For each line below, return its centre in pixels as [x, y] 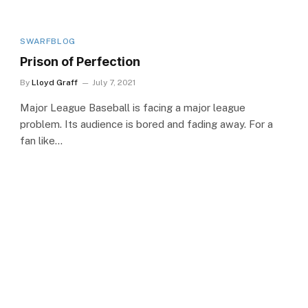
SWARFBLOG [48, 41]
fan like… [42, 140]
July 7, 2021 [114, 82]
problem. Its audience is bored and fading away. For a [147, 124]
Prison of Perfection [80, 61]
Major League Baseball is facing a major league [133, 107]
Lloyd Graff [55, 82]
